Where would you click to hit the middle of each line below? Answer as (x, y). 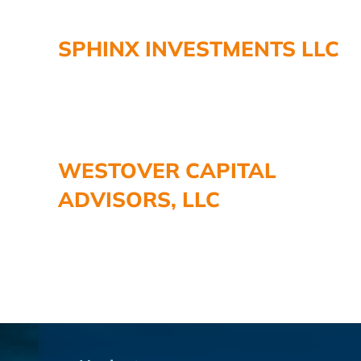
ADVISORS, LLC (139, 199)
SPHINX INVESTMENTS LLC (199, 48)
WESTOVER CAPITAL (167, 170)
